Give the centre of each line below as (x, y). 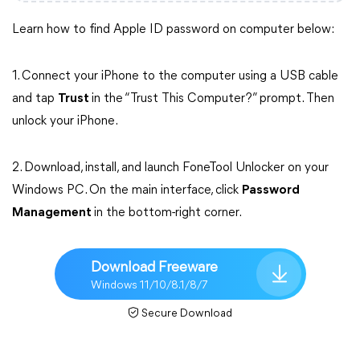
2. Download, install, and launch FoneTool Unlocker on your (170, 168)
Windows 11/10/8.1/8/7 (149, 285)
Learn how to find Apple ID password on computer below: (173, 30)
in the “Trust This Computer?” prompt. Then (213, 99)
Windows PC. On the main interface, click (127, 190)
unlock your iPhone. (65, 121)
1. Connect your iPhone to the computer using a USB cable (175, 76)
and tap (35, 99)
